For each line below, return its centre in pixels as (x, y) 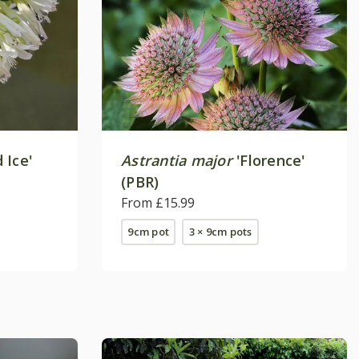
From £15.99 (158, 202)
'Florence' (268, 160)
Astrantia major (177, 160)
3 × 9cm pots (220, 231)
